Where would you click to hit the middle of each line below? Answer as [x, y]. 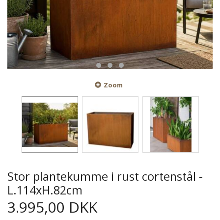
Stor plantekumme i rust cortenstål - [105, 176]
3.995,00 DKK [52, 207]
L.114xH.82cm [45, 190]
